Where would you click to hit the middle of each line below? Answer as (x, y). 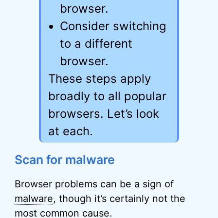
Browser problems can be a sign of (94, 184)
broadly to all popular (107, 96)
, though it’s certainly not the (119, 199)
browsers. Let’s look (104, 114)
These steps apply (100, 79)
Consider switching (113, 26)
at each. (71, 131)
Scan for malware (65, 160)
